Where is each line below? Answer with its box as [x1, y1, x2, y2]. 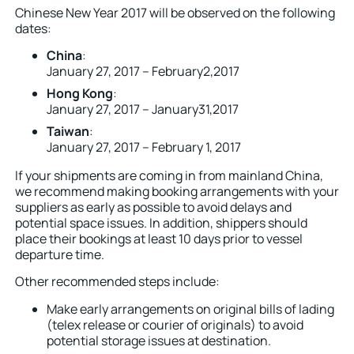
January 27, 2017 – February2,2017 [47, 62, 239, 80]
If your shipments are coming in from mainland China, [15, 166, 323, 184]
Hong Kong [47, 84, 113, 102]
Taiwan [47, 122, 89, 140]
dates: [15, 19, 51, 37]
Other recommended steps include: [15, 273, 220, 291]
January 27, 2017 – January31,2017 [47, 100, 239, 118]
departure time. [15, 245, 104, 263]
